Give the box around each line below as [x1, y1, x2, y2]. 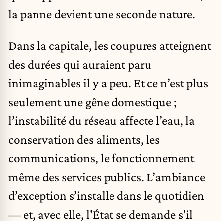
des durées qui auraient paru [8, 57, 151, 71]
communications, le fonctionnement [8, 150, 194, 165]
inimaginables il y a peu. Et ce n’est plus [8, 75, 208, 90]
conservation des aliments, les [8, 132, 160, 146]
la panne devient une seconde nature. [8, 7, 195, 21]
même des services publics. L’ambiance [8, 169, 205, 184]
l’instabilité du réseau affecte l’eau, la [8, 113, 195, 127]
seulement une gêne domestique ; [8, 94, 177, 109]
